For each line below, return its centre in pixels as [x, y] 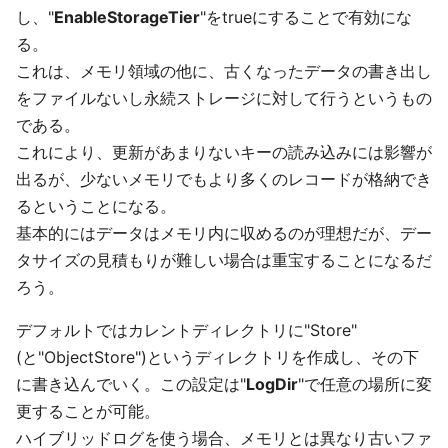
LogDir [272, 384]
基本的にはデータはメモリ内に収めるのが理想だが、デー [224, 233]
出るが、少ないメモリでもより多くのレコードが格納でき [224, 179]
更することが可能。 [88, 411]
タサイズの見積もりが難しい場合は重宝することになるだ [224, 260]
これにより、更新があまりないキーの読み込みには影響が [224, 152]
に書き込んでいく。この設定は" [131, 384]
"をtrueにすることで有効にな [306, 17]
